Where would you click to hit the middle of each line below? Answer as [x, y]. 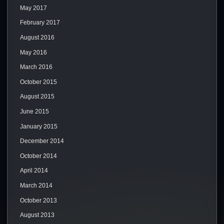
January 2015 [38, 126]
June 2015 [34, 111]
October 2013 [38, 200]
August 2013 [37, 215]
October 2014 [38, 156]
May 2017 [33, 8]
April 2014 [34, 171]
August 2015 [37, 97]
